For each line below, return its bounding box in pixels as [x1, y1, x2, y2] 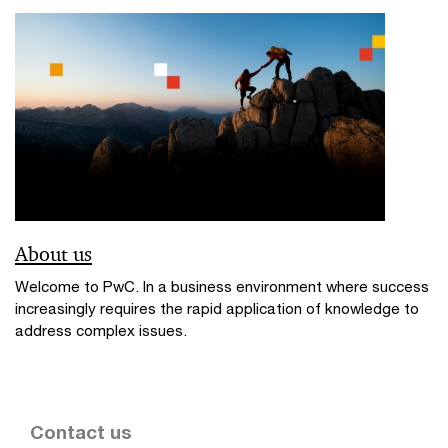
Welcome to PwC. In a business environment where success [15, 277, 429, 295]
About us [15, 241, 92, 267]
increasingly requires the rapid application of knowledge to [15, 299, 419, 317]
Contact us [30, 421, 132, 443]
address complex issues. [15, 321, 187, 339]
